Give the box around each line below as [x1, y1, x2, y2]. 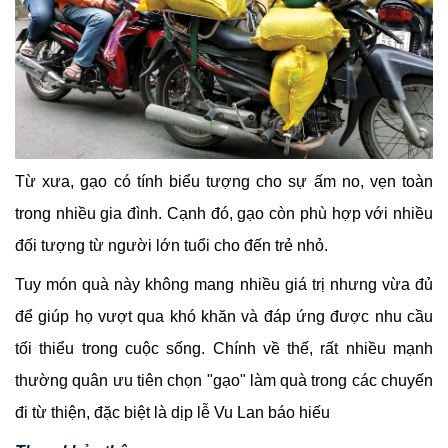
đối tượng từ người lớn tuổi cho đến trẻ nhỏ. [15, 236, 332, 254]
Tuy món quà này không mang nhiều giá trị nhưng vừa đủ [15, 275, 433, 293]
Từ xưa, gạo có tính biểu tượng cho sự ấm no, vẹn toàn [15, 172, 433, 190]
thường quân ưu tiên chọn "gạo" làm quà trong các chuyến [15, 371, 433, 389]
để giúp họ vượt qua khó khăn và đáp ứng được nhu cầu [15, 307, 433, 325]
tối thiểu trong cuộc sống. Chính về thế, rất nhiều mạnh [15, 339, 433, 357]
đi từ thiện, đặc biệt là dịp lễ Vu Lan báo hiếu [15, 403, 334, 421]
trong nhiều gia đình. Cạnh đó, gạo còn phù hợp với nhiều [15, 204, 433, 222]
